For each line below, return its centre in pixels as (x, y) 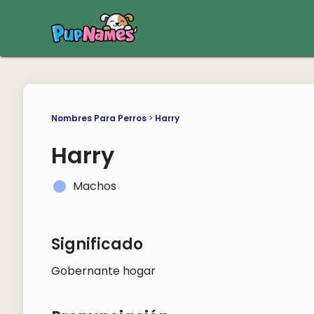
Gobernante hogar (103, 271)
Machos (94, 186)
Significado (97, 244)
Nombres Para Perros (98, 118)
